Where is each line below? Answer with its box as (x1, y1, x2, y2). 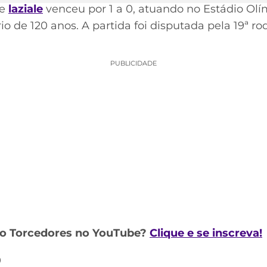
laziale (8, 2, 43, 15)
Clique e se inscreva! (150, 226, 262, 240)
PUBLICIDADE (110, 58, 157, 67)
